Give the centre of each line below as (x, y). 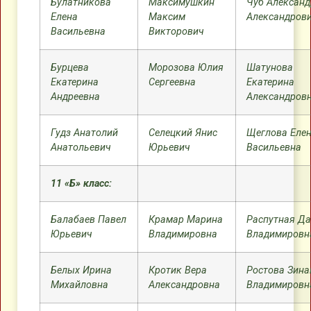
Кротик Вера (178, 270)
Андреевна (75, 97)
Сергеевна (172, 82)
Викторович (176, 32)
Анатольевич (81, 148)
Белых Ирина (81, 270)
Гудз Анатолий (84, 133)
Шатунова (270, 68)
